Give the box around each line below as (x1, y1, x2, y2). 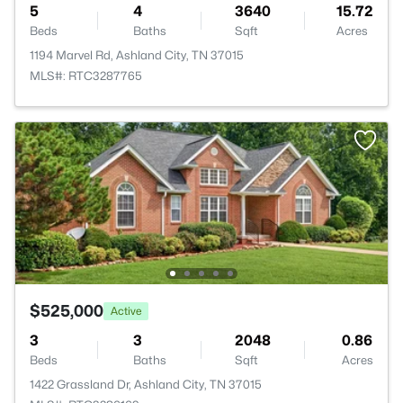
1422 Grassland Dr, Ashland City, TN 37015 (30, 377, 262, 391)
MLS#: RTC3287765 (30, 68, 142, 83)
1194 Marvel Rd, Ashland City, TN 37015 (30, 48, 244, 62)
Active (111, 303, 141, 318)
